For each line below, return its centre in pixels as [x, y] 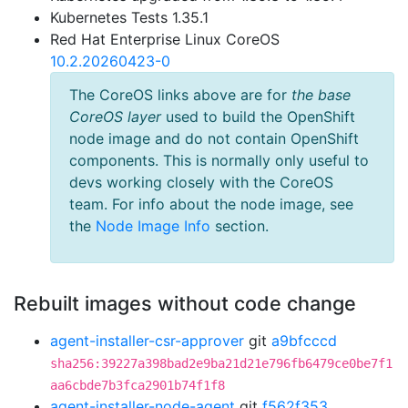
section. [240, 226]
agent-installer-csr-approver [147, 341]
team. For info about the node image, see [211, 204]
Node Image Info [153, 226]
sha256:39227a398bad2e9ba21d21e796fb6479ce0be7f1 [221, 363]
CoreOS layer [115, 117]
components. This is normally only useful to [219, 160]
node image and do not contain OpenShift [214, 138]
